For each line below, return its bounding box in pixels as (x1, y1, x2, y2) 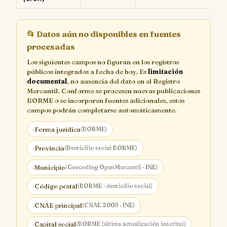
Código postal (34, 182, 78, 191)
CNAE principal (34, 201, 83, 209)
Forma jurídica (34, 125, 81, 133)
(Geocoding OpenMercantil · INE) (65, 163, 158, 171)
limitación (148, 67, 183, 75)
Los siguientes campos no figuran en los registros (27, 57, 179, 66)
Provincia (34, 144, 65, 153)
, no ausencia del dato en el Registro (67, 77, 180, 85)
